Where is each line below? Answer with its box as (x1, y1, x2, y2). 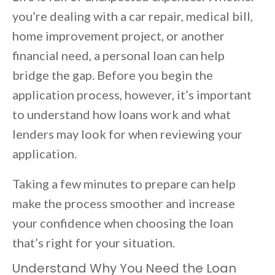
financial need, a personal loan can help (12, 48, 225, 63)
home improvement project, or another (12, 28, 225, 44)
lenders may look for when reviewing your (12, 126, 242, 142)
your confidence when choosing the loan (12, 215, 233, 231)
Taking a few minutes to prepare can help (12, 176, 236, 192)
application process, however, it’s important (12, 87, 252, 103)
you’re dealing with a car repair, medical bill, (12, 9, 253, 24)
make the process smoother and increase (12, 196, 235, 211)
